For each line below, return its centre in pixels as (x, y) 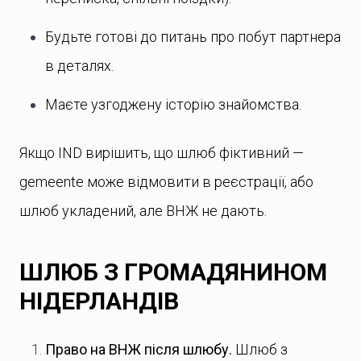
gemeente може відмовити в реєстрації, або (166, 182)
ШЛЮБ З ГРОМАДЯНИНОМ (173, 272)
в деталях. (79, 66)
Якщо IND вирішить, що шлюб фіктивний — (162, 153)
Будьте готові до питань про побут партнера (193, 37)
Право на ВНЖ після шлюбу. (139, 349)
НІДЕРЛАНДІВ (99, 301)
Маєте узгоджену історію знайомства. (173, 104)
